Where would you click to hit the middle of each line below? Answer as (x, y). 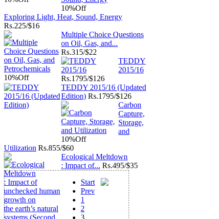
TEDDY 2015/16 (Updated (104, 87)
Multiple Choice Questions (102, 34)
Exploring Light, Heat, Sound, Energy (63, 17)
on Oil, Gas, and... (89, 43)
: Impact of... (81, 165)
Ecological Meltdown (94, 157)
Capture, (131, 114)
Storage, (131, 122)
